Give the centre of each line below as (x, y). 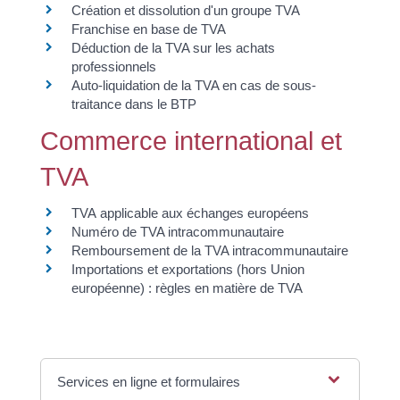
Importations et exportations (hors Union (187, 270)
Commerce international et (191, 142)
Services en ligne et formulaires (149, 381)
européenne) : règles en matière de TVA (187, 288)
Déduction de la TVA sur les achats (173, 48)
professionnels (113, 67)
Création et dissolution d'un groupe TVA (185, 11)
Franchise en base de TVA (148, 29)
